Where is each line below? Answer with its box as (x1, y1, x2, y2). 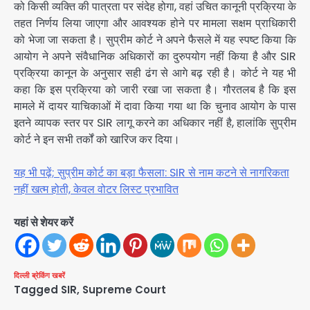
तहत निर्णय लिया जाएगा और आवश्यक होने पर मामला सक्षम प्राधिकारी (14, 15, 296, 32)
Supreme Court (82, 282, 166, 298)
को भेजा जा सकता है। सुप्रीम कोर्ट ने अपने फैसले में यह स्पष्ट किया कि (14, 32, 296, 48)
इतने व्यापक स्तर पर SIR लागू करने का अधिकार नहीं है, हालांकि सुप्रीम (14, 115, 296, 131)
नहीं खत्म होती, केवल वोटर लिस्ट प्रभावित (14, 181, 179, 198)
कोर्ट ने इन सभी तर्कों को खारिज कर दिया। (14, 131, 180, 148)
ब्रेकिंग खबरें (32, 270, 65, 282)
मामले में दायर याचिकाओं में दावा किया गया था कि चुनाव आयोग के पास (14, 98, 296, 115)
